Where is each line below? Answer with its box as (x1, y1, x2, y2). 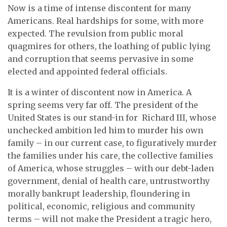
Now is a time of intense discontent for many (8, 3, 191, 13)
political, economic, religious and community (8, 201, 195, 211)
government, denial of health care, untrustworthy (8, 176, 210, 186)
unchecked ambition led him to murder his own (8, 125, 203, 135)
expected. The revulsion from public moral (8, 28, 183, 39)
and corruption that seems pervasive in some (8, 54, 194, 64)
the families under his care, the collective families (8, 150, 213, 161)
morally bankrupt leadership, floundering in (8, 188, 190, 199)
